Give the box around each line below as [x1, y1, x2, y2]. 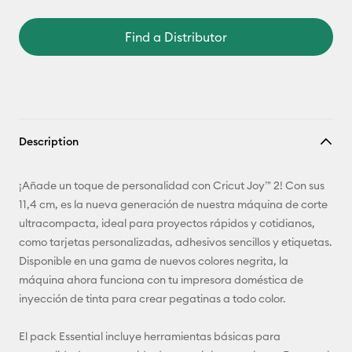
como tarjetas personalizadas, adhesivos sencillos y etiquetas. [19, 235, 332, 249]
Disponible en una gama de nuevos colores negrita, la [19, 254, 288, 268]
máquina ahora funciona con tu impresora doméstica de [19, 273, 303, 287]
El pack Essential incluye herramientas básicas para [19, 329, 280, 343]
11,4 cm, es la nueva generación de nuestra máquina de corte [19, 197, 328, 211]
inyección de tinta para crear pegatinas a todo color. [19, 291, 286, 306]
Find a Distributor [125, 29, 227, 45]
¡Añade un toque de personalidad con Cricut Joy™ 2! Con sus [19, 178, 324, 192]
